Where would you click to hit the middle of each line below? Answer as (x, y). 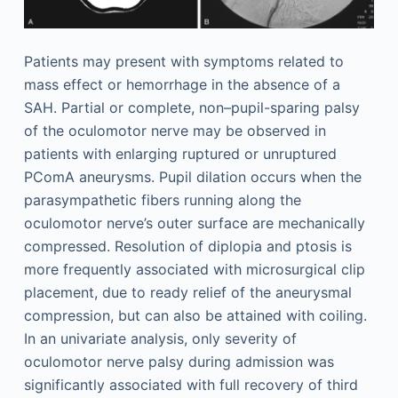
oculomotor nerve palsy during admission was (179, 362)
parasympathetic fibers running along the (162, 200)
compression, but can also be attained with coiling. (195, 316)
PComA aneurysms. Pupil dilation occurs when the (192, 177)
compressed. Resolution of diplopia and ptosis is (187, 247)
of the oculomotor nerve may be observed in (175, 131)
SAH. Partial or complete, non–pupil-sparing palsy (191, 108)
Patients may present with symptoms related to (183, 62)
